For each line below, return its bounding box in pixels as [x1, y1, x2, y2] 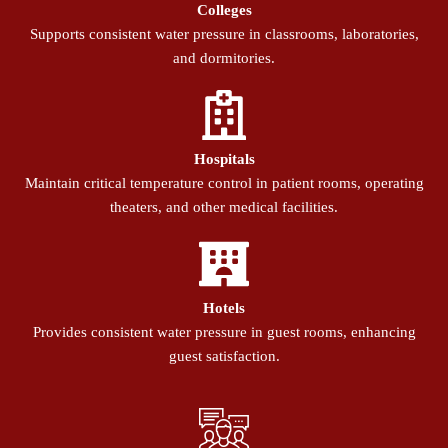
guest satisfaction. [168, 348, 280, 365]
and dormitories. [173, 50, 275, 67]
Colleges [196, 2, 252, 19]
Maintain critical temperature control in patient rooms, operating [24, 175, 424, 192]
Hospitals [193, 151, 255, 168]
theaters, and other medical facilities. [110, 199, 338, 216]
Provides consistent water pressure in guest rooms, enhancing [32, 324, 416, 341]
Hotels [203, 300, 245, 317]
